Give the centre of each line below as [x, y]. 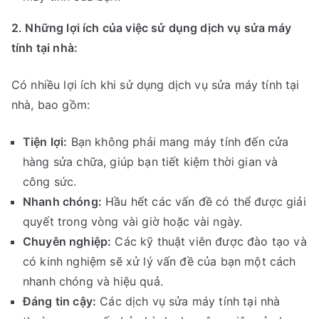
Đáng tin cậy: [60, 302]
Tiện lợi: [45, 142]
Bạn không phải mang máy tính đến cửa [178, 142]
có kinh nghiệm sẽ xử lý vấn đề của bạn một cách [159, 262]
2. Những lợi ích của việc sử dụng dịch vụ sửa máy [151, 28]
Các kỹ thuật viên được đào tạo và [209, 242]
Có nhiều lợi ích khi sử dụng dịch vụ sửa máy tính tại [156, 85]
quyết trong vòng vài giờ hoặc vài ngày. [133, 222]
